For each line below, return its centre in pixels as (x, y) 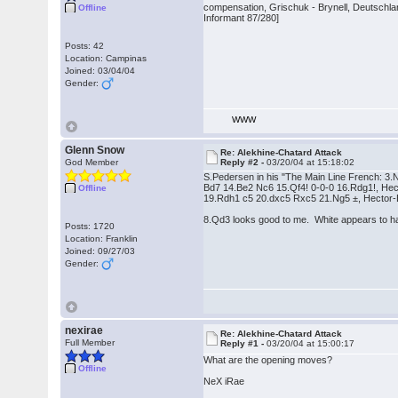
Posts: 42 (85, 46)
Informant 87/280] (242, 18)
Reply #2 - (244, 162)
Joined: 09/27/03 (100, 251)
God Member (92, 162)
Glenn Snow (95, 150)
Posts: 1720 (90, 226)
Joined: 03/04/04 (100, 71)
